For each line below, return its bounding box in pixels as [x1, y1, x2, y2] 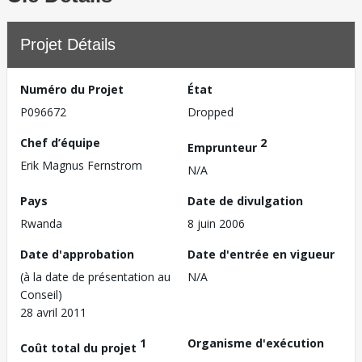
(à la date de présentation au [20, 268, 170, 284]
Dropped [187, 104, 234, 120]
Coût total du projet [20, 339, 140, 356]
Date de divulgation [187, 192, 303, 208]
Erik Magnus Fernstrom [20, 158, 142, 173]
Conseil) [20, 286, 62, 302]
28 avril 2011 [20, 304, 86, 320]
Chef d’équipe [20, 135, 100, 150]
